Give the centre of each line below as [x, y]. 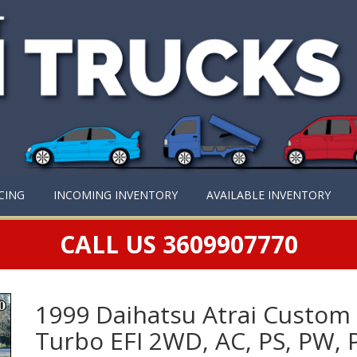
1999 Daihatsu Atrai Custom [193, 315]
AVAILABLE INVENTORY [269, 195]
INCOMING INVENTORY [116, 195]
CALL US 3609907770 [178, 245]
